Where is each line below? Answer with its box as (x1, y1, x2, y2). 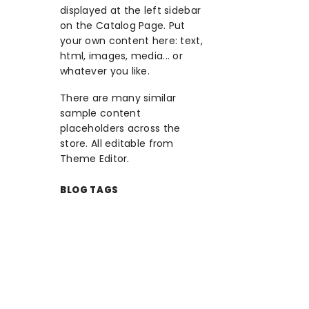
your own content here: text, (60, 34, 203, 48)
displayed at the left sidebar (60, 3, 201, 18)
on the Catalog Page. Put (60, 19, 186, 33)
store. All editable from (60, 137, 174, 151)
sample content (60, 106, 141, 121)
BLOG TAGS (60, 183, 119, 197)
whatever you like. (60, 64, 150, 79)
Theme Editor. (60, 152, 130, 166)
